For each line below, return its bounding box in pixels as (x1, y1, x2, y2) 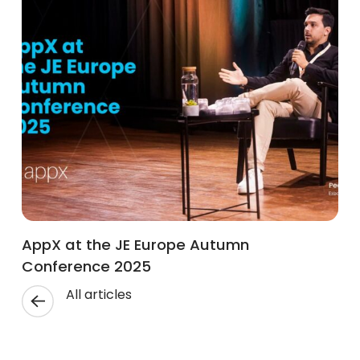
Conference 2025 (21, 256, 151, 277)
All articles (65, 285, 132, 305)
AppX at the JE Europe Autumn (21, 235, 249, 256)
